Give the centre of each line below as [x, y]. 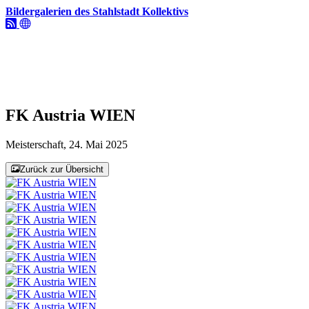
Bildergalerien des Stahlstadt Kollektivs [97, 11]
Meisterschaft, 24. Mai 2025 [67, 144]
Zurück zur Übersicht [62, 169]
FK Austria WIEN [70, 115]
